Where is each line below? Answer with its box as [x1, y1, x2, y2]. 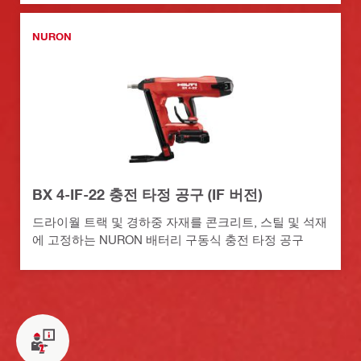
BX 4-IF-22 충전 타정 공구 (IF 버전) [32, 185, 262, 204]
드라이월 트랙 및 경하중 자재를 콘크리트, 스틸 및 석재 [32, 214, 327, 230]
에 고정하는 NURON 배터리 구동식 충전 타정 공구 [32, 232, 304, 247]
